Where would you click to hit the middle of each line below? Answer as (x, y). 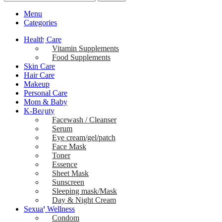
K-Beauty (39, 111)
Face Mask (69, 146)
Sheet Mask (70, 173)
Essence (65, 164)
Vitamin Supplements (85, 48)
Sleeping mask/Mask (84, 191)
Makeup (37, 84)
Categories (40, 22)
